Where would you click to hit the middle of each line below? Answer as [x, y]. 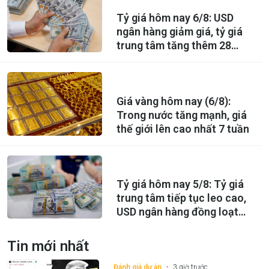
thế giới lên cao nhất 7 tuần [183, 128]
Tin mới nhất [48, 246]
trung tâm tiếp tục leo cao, [181, 198]
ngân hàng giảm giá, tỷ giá [179, 32]
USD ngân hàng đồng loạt [177, 211]
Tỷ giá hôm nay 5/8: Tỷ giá [180, 184]
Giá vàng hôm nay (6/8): [173, 101]
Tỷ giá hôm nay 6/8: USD [175, 18]
